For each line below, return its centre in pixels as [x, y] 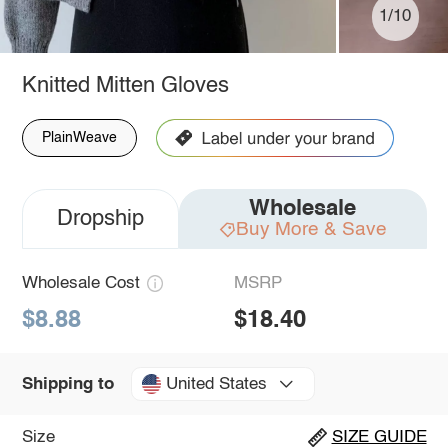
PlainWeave [79, 137]
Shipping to [67, 384]
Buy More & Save [311, 229]
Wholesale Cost [80, 283]
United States [216, 384]
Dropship [100, 218]
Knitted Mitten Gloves [125, 85]
